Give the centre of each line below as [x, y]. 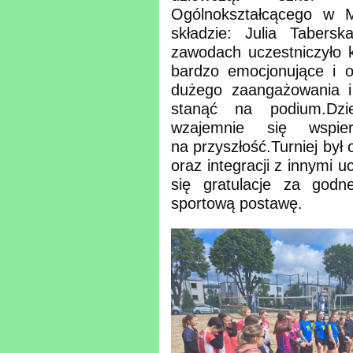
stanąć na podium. [249, 109]
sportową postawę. [237, 204]
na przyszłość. [221, 147]
